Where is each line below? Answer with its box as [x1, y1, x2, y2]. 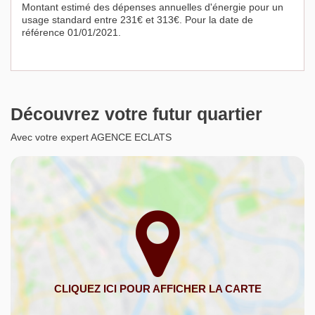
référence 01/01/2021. [22, 27, 121, 39]
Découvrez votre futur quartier [11, 104, 262, 124]
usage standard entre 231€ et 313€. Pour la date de [22, 14, 253, 26]
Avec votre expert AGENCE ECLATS [11, 131, 172, 143]
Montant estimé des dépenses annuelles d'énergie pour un [22, 1, 283, 13]
